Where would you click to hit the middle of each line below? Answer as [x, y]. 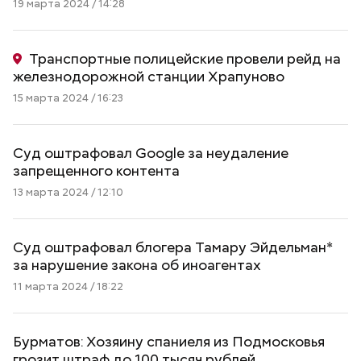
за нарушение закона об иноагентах [137, 265]
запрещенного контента [96, 170]
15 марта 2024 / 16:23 [68, 98]
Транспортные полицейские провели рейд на [185, 58]
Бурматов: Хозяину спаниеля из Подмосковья [169, 341]
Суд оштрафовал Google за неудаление [151, 153]
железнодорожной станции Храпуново [149, 76]
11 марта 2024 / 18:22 [68, 286]
